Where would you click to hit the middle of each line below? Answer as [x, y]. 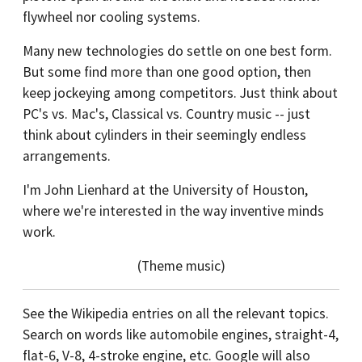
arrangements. [67, 156]
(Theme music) [181, 266]
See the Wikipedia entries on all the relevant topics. [176, 314]
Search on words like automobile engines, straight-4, [181, 335]
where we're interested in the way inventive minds [173, 211]
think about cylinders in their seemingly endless [164, 135]
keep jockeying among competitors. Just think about [180, 93]
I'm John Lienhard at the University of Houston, [165, 190]
